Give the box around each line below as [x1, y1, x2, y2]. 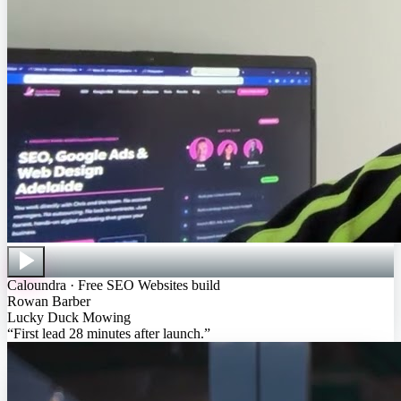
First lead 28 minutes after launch [13, 325, 200, 341]
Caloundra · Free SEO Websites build [7, 277, 220, 293]
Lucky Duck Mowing [7, 309, 131, 325]
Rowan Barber [7, 293, 90, 309]
